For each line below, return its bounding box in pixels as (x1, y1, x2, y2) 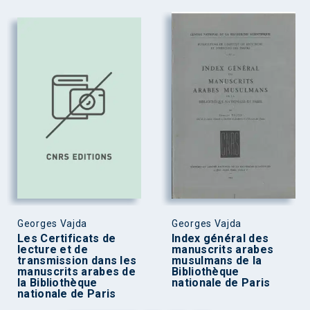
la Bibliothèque (17, 275, 98, 289)
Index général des (172, 231, 269, 245)
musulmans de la (172, 253, 262, 267)
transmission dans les (17, 253, 137, 267)
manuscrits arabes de (17, 264, 136, 278)
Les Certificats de (17, 231, 116, 245)
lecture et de (17, 242, 88, 256)
